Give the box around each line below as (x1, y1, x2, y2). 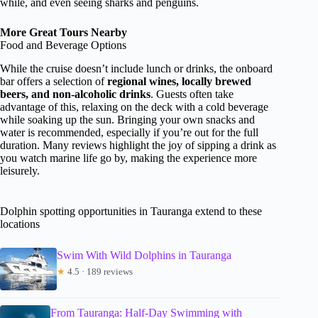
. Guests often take (150, 87, 234, 100)
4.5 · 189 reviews (65, 265, 133, 277)
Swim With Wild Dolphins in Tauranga (57, 248, 231, 261)
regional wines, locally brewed (107, 75, 251, 87)
